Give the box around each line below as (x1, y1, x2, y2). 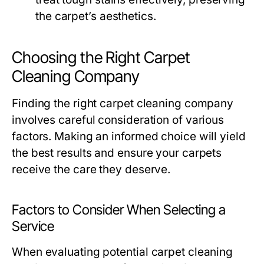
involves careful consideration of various (12, 113, 225, 127)
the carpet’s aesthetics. (35, 9, 156, 24)
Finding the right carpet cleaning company (12, 97, 234, 111)
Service (12, 218, 55, 235)
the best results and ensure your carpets (12, 146, 222, 160)
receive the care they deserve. (12, 163, 171, 177)
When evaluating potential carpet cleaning (12, 245, 233, 259)
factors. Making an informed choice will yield (12, 130, 246, 144)
